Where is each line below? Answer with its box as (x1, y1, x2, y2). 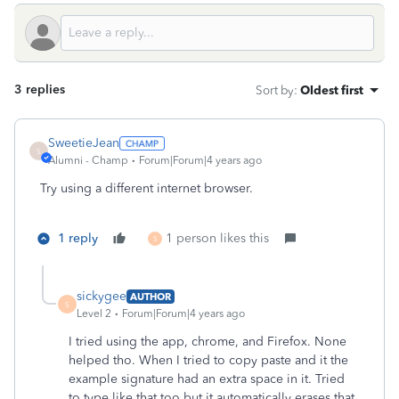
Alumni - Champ (48, 154, 128, 167)
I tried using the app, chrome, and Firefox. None (69, 334, 346, 349)
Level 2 (77, 307, 111, 320)
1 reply (58, 231, 98, 246)
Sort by (256, 83, 294, 97)
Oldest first (300, 83, 363, 97)
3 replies (14, 82, 65, 97)
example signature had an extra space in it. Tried (69, 371, 345, 387)
